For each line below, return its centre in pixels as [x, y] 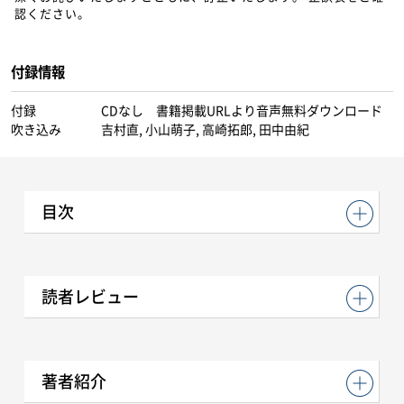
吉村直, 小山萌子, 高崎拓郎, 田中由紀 [205, 129]
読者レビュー [90, 297]
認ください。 [52, 14]
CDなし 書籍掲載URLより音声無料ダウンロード [242, 110]
